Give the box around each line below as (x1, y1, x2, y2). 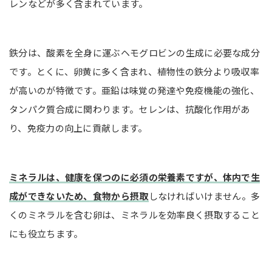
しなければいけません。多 (148, 189, 260, 202)
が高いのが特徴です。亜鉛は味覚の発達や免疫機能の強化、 (9, 83, 260, 97)
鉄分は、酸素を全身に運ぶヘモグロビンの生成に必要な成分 (9, 46, 260, 59)
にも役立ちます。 (9, 226, 83, 240)
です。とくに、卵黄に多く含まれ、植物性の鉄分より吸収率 (9, 64, 260, 78)
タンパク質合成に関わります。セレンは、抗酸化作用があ (9, 102, 250, 115)
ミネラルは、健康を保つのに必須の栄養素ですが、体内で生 (9, 170, 260, 183)
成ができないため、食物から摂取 (9, 189, 149, 202)
